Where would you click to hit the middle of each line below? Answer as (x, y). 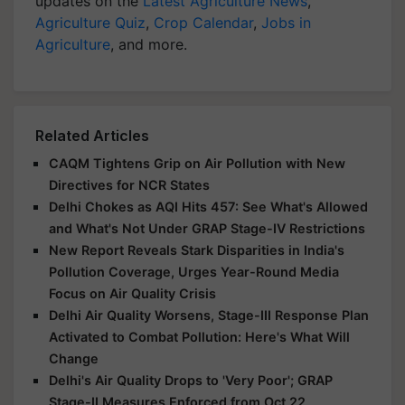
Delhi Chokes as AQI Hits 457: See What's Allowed (208, 207)
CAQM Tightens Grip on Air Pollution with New (197, 163)
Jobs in (286, 23)
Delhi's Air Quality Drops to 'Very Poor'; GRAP (191, 380)
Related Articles (92, 136)
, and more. (149, 44)
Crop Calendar (203, 23)
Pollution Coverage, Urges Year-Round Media (194, 272)
